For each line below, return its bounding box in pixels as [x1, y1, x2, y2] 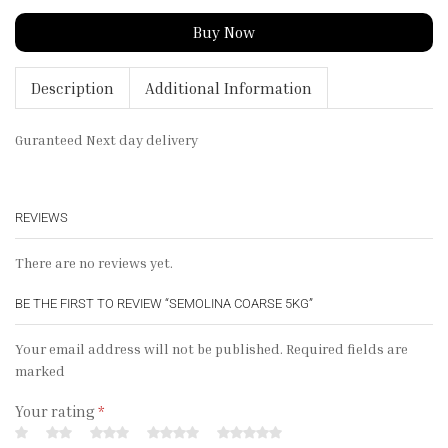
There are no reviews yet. [15, 253, 173, 271]
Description [31, 79, 114, 98]
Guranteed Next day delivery [15, 131, 198, 149]
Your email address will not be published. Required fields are [15, 340, 408, 358]
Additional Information [145, 79, 312, 98]
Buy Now [193, 23, 255, 42]
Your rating [15, 402, 98, 420]
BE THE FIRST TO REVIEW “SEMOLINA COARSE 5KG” [15, 296, 313, 312]
